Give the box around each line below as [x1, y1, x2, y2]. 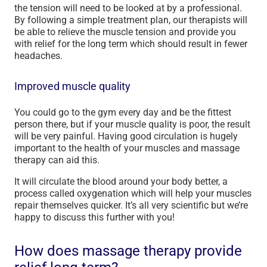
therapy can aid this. [14, 154, 102, 166]
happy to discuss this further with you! [14, 212, 177, 223]
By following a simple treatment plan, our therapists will [14, 14, 247, 26]
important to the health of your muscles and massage [14, 142, 240, 154]
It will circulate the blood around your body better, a [14, 176, 228, 187]
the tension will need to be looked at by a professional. [14, 2, 242, 14]
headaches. [14, 50, 65, 61]
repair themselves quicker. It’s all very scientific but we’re [14, 200, 248, 211]
